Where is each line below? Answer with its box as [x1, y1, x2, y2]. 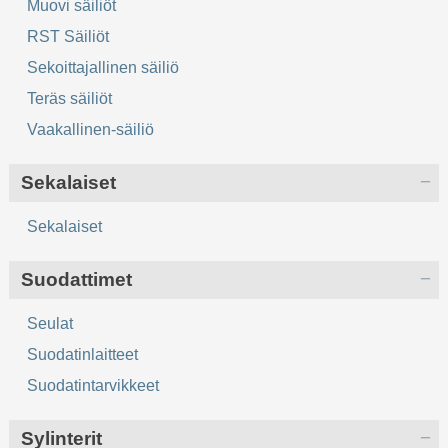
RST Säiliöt [27, 28, 110, 46]
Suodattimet [21, 269, 133, 291]
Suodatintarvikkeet [27, 377, 160, 395]
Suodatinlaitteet [27, 346, 139, 364]
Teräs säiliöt [27, 90, 113, 108]
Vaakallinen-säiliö [27, 121, 155, 139]
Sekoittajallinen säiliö [27, 59, 180, 77]
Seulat [27, 315, 74, 333]
